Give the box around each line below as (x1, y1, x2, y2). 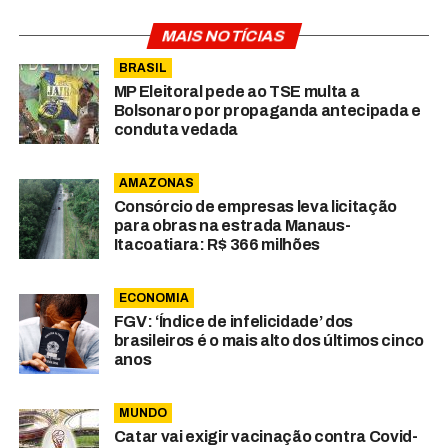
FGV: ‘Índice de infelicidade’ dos (113, 313, 354, 331)
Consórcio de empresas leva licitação (113, 198, 398, 216)
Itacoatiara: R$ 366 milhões (113, 236, 321, 254)
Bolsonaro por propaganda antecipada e (113, 102, 421, 120)
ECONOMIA (118, 291, 189, 306)
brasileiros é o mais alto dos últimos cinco (113, 332, 424, 350)
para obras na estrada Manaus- (113, 217, 351, 235)
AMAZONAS (118, 176, 194, 191)
